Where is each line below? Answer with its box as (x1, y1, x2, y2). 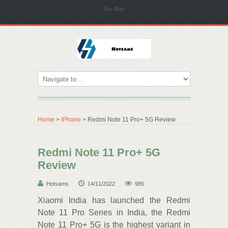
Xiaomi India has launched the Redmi (38, 196, 190, 205)
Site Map (104, 5, 125, 12)
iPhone (61, 116, 81, 123)
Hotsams (46, 181, 69, 187)
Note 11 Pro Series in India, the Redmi (38, 208, 190, 217)
